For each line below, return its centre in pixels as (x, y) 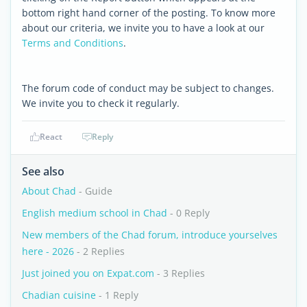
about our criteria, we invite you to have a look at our (143, 28)
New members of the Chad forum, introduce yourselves (150, 235)
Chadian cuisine (59, 295)
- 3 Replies (180, 273)
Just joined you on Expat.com (88, 273)
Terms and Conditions (73, 43)
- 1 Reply (117, 295)
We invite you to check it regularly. (101, 103)
